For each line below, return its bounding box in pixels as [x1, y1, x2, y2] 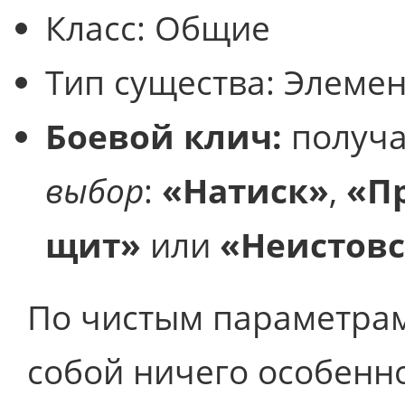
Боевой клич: [45, 113, 282, 159]
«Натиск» [162, 167, 329, 213]
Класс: [45, 5, 155, 51]
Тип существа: [45, 59, 284, 105]
